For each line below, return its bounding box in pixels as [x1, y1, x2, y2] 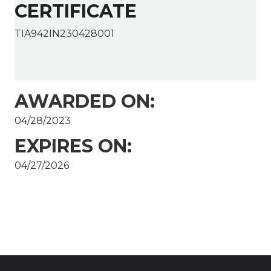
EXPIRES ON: [15, 135, 132, 158]
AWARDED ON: [15, 90, 155, 113]
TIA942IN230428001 [15, 28, 114, 40]
